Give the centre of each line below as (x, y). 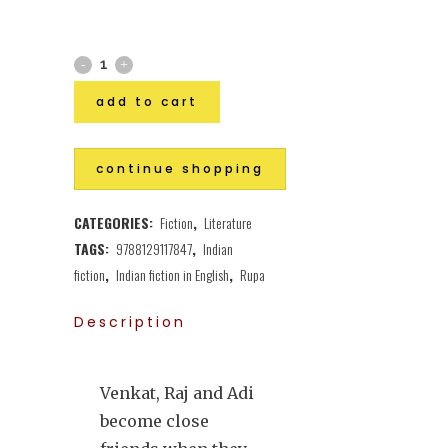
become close (154, 420)
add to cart (147, 102)
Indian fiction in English (172, 274)
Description (130, 321)
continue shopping (180, 168)
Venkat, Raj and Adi (177, 392)
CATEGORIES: (115, 222)
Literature (228, 222)
